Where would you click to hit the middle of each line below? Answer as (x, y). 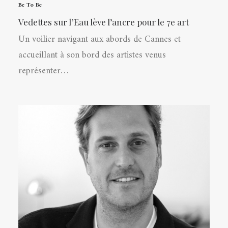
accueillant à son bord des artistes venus (92, 55)
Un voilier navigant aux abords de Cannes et (99, 39)
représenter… (43, 71)
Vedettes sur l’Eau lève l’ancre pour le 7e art (104, 22)
